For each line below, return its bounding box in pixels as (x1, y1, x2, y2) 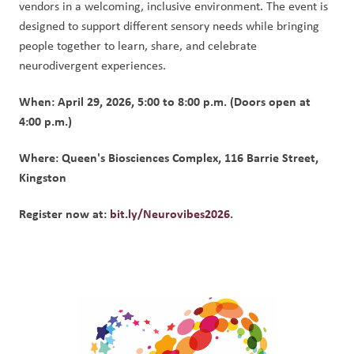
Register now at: (19, 205, 110, 222)
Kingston (19, 168, 66, 186)
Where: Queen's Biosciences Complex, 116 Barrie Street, (19, 149, 318, 166)
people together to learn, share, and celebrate (19, 37, 257, 54)
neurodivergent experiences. (19, 57, 166, 73)
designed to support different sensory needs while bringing (19, 17, 319, 34)
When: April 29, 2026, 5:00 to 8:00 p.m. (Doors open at (19, 92, 311, 110)
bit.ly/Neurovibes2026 (110, 205, 230, 222)
